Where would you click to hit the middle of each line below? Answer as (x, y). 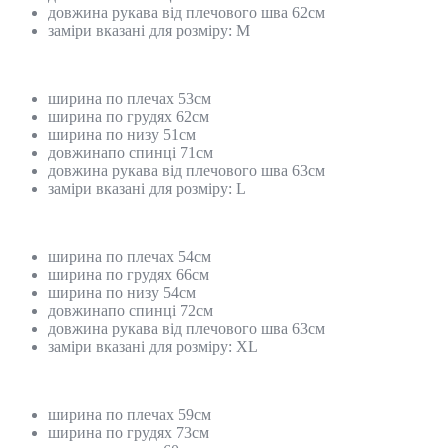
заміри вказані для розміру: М (149, 30)
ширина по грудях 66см (128, 274)
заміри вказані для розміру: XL (153, 346)
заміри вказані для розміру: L (147, 188)
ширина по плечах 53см (129, 98)
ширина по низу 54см (122, 292)
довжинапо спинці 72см (130, 310)
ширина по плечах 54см (129, 256)
